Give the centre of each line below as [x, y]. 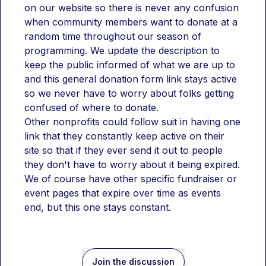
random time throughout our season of [113, 36]
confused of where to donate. [91, 107]
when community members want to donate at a [131, 22]
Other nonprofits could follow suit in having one [132, 122]
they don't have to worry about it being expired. [132, 164]
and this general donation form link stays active [131, 79]
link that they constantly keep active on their [124, 136]
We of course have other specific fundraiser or [131, 179]
